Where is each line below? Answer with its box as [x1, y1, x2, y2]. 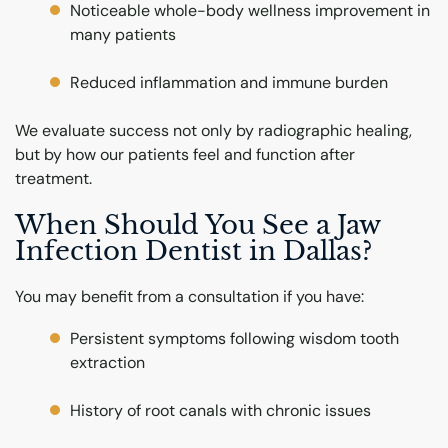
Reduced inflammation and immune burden [70, 72, 389, 94]
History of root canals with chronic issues [70, 399, 372, 421]
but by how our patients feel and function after [15, 144, 355, 166]
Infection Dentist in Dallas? [15, 235, 372, 268]
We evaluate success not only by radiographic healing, [15, 120, 412, 142]
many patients [70, 24, 177, 46]
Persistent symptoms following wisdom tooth [70, 327, 400, 349]
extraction [70, 351, 146, 373]
